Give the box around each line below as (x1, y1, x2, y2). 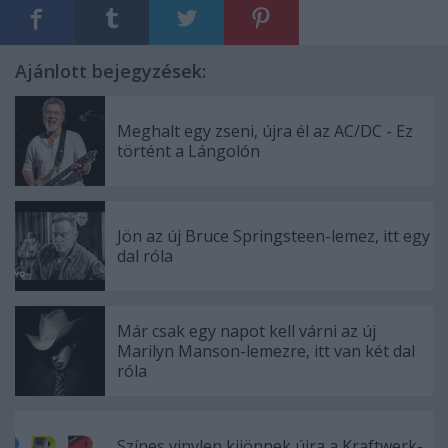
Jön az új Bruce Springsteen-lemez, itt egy (117, 225, 430, 248)
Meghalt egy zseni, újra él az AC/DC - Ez (117, 120, 413, 143)
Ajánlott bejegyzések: (15, 59, 206, 84)
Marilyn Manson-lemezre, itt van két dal (117, 340, 415, 363)
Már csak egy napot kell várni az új (117, 320, 376, 343)
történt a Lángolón (117, 140, 260, 163)
